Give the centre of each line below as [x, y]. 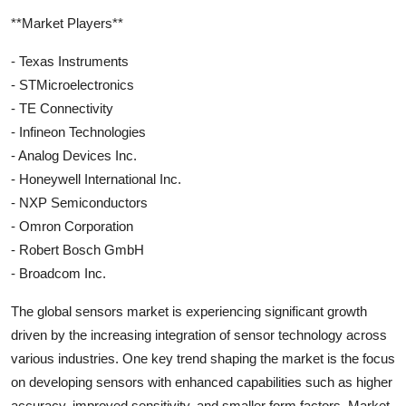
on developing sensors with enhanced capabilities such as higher [202, 382]
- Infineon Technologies [78, 131]
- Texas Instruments [70, 61]
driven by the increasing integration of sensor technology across [199, 334]
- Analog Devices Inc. [74, 155]
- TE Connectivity [62, 108]
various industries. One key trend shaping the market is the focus [203, 358]
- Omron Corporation [72, 226]
